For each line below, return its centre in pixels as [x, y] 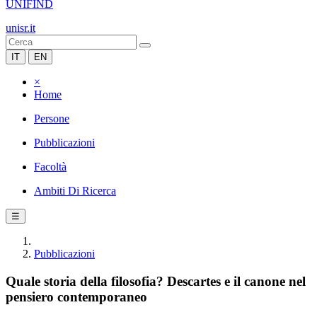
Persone [52, 119]
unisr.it [21, 28]
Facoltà [50, 167]
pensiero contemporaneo [76, 296]
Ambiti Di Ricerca [75, 191]
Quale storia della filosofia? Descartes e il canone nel [156, 281]
